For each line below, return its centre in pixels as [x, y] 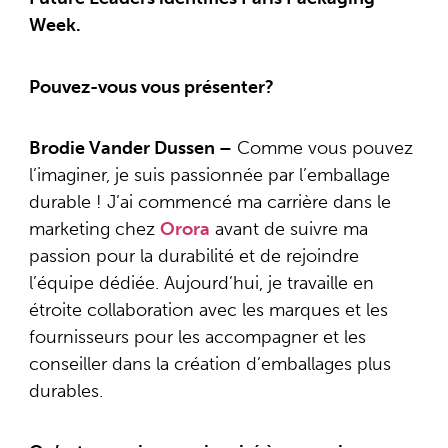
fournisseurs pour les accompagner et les [197, 337]
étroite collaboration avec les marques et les [208, 310]
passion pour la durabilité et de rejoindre [193, 256]
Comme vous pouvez [322, 148]
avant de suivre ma [288, 229]
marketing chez [94, 229]
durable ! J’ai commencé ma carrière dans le [209, 202]
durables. [65, 391]
